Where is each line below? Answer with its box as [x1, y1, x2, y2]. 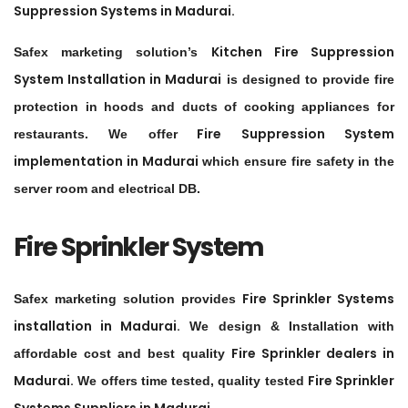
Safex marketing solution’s [14, 45, 211, 60]
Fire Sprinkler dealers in [230, 344, 394, 363]
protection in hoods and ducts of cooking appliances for [14, 99, 394, 115]
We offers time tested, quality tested [74, 373, 308, 389]
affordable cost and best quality [14, 346, 231, 362]
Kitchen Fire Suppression [210, 43, 395, 62]
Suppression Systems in [14, 2, 175, 21]
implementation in [14, 152, 142, 171]
